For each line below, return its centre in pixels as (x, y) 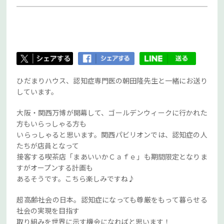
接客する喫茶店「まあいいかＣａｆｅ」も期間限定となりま (112, 156)
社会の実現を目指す (48, 210)
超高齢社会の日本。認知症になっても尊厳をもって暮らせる (112, 199)
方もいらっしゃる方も (52, 123)
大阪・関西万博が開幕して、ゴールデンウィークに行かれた (112, 112)
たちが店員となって (48, 145)
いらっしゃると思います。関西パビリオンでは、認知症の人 (112, 134)
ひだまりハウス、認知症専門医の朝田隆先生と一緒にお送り (112, 80)
